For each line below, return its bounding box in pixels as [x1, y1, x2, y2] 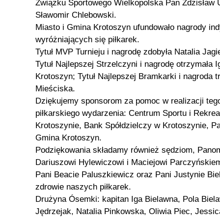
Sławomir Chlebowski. [35, 10, 116, 20]
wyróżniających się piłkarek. [35, 35, 139, 44]
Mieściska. [35, 84, 75, 93]
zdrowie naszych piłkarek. [35, 182, 131, 192]
